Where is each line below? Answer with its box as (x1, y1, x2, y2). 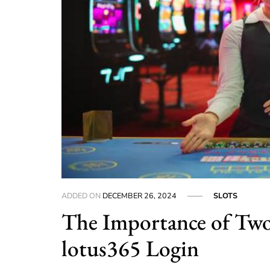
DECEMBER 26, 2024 (102, 190, 177, 201)
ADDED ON (61, 190, 103, 201)
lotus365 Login (61, 233, 199, 263)
